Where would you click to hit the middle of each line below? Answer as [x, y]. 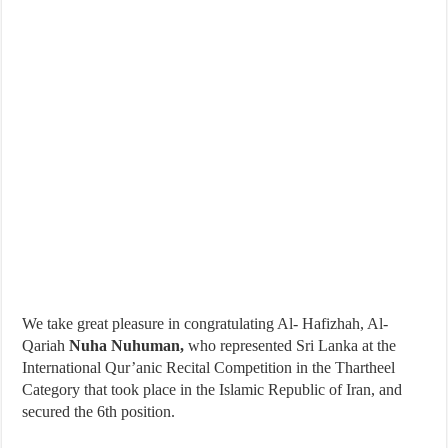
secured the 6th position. [99, 411]
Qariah [46, 345]
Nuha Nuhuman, [127, 345]
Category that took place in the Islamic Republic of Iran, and [212, 389]
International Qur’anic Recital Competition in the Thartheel [209, 367]
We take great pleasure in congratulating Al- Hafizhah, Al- [205, 323]
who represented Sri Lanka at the [290, 345]
